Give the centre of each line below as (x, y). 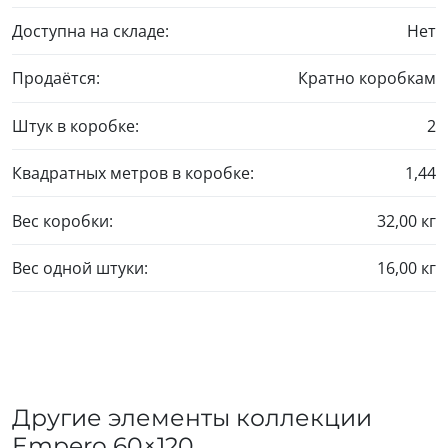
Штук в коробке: (75, 125)
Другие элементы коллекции (192, 418)
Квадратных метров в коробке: (133, 173)
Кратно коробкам (367, 78)
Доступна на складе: (90, 31)
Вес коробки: (62, 220)
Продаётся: (56, 78)
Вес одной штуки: (80, 267)
